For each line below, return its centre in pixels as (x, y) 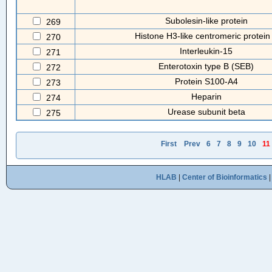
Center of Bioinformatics (225, 177)
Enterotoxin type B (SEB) (206, 66)
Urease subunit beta (206, 112)
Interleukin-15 (206, 51)
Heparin (206, 97)
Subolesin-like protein (206, 21)
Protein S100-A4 (206, 81)
